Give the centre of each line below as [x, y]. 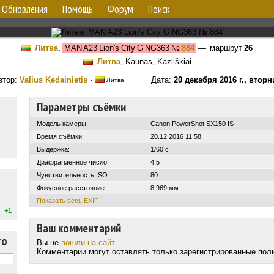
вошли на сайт [88, 243]
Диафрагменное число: [73, 162]
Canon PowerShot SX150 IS [192, 124]
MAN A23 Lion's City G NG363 [116, 48]
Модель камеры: [62, 124]
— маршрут [220, 48]
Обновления [25, 9]
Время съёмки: [60, 136]
